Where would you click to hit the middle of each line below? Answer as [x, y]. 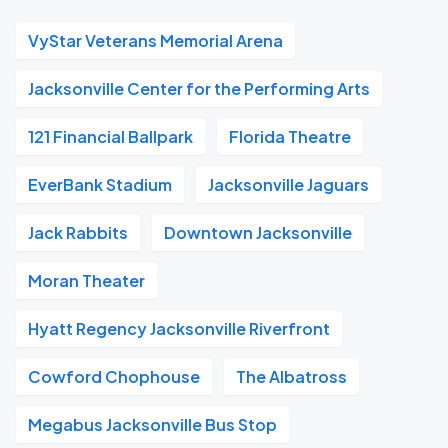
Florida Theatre [290, 136]
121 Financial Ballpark [110, 136]
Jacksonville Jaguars [288, 184]
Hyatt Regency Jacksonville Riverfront [179, 328]
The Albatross [291, 376]
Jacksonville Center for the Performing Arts [199, 88]
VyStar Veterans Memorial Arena [155, 40]
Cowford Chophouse [114, 376]
